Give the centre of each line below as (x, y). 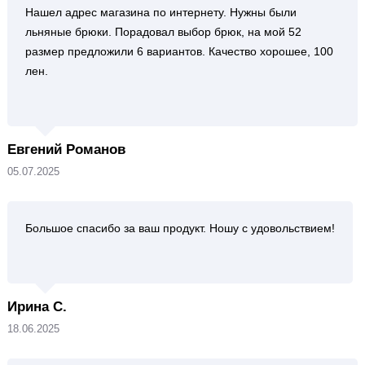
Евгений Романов (66, 150)
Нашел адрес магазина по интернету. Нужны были (161, 12)
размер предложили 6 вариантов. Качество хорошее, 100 (179, 51)
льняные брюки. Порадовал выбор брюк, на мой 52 (163, 32)
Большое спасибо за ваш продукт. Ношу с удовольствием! (180, 228)
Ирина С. (37, 307)
